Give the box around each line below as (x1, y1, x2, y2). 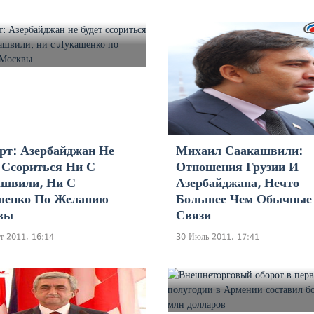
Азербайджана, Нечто (176, 175, 299, 190)
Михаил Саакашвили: (176, 143, 303, 158)
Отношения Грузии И (176, 159, 299, 174)
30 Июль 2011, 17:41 (176, 231, 259, 242)
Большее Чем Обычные (176, 191, 312, 206)
